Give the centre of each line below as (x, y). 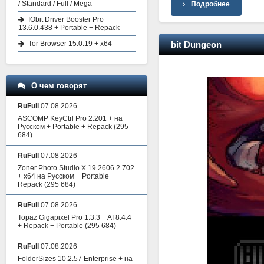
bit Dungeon (196, 44)
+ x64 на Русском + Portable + (66, 176)
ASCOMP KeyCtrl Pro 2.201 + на (70, 118)
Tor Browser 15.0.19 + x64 (70, 44)
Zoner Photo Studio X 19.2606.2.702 (76, 168)
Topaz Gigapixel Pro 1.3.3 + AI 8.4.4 (75, 217)
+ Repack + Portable (50, 226)
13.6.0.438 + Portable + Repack (69, 28)
